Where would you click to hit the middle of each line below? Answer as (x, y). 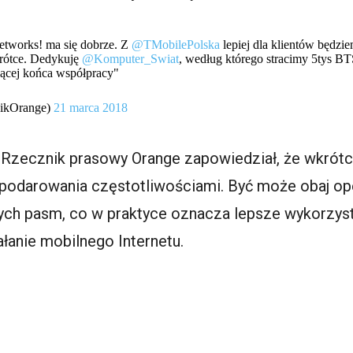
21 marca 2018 (91, 107)
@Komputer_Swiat (131, 58)
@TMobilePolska (176, 44)
